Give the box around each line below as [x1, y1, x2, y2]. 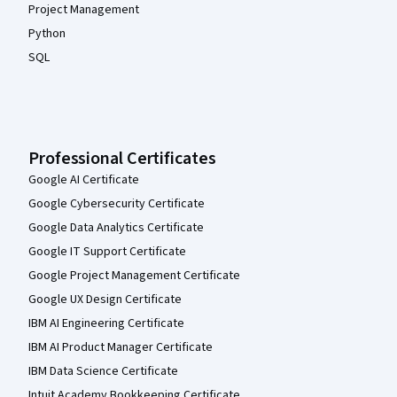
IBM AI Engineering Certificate [28, 315, 184, 333]
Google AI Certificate [28, 171, 139, 190]
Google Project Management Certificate [28, 267, 240, 285]
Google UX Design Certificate [28, 291, 182, 309]
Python [28, 25, 66, 43]
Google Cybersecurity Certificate [28, 195, 205, 214]
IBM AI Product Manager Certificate [28, 339, 213, 357]
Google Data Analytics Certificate [28, 219, 204, 237]
